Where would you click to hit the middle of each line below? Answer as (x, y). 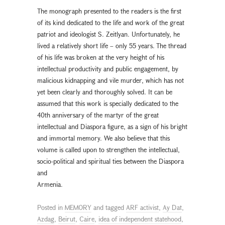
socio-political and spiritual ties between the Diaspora (110, 161)
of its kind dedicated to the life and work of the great (111, 22)
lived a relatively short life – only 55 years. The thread (112, 45)
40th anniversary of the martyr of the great (98, 115)
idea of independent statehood (140, 219)
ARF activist (142, 207)
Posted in (51, 207)
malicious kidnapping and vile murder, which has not (110, 80)
